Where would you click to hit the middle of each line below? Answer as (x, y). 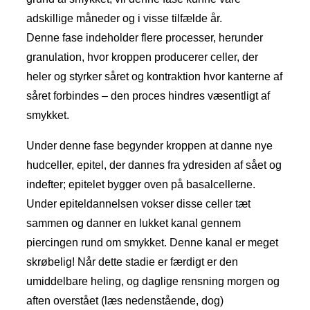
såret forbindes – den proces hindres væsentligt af (148, 96)
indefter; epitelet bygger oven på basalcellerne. (141, 185)
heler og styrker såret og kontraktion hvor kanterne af (154, 77)
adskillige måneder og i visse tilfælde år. (124, 19)
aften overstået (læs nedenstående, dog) (125, 301)
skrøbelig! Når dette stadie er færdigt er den (132, 262)
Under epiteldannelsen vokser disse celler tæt (138, 204)
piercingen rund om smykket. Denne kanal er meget (152, 243)
